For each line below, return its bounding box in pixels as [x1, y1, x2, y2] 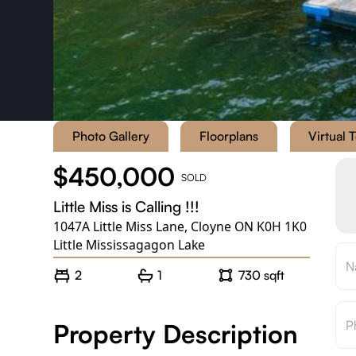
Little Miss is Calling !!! [53, 197, 200, 217]
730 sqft [238, 266, 284, 283]
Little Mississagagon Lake [53, 236, 206, 254]
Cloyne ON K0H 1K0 [191, 218, 308, 236]
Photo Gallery [72, 127, 149, 144]
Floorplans [199, 127, 259, 144]
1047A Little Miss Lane [53, 218, 185, 236]
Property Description [53, 318, 299, 350]
